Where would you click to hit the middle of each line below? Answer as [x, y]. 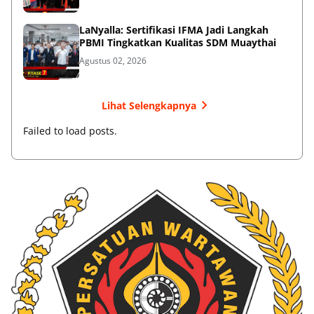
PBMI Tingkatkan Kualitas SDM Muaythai [178, 43]
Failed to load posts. [70, 131]
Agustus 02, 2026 [113, 61]
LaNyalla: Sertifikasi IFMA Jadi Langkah [174, 30]
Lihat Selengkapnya [149, 105]
